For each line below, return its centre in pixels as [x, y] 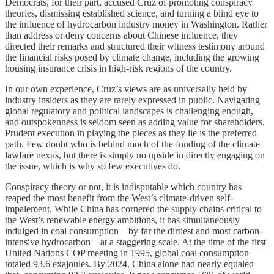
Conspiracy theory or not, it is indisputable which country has [123, 187]
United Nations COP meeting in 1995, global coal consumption [127, 253]
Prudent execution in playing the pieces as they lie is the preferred [131, 133]
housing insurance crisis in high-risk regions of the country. [118, 68]
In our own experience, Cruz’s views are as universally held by [126, 89]
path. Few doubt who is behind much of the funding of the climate [132, 144]
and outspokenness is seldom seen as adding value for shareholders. [135, 122]
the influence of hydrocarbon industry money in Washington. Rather [136, 24]
